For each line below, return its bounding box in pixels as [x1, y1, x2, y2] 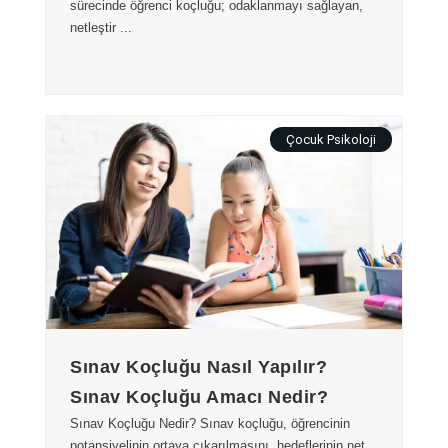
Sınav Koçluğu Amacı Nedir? [70, 387, 328, 408]
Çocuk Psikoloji [286, 131, 376, 147]
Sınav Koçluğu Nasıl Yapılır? [70, 357, 327, 378]
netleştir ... [70, 20, 132, 36]
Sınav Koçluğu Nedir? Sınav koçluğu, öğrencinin [70, 416, 350, 432]
